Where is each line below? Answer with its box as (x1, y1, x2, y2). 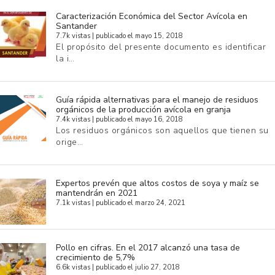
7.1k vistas (56, 198, 90, 207)
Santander (56, 20, 97, 32)
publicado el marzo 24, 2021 (96, 198, 185, 207)
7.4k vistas (56, 114, 90, 124)
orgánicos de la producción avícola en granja (56, 103, 231, 115)
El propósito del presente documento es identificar (56, 41, 266, 53)
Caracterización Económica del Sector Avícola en (56, 10, 247, 22)
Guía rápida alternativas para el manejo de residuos (56, 93, 258, 106)
